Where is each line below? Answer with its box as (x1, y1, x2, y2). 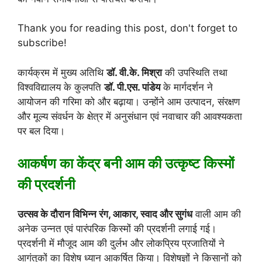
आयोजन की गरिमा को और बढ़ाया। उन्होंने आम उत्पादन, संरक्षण (18, 95, 240, 108)
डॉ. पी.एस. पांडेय (104, 81, 160, 93)
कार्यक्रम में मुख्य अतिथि (18, 66, 106, 78)
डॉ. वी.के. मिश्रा (106, 66, 162, 78)
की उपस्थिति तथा (162, 66, 227, 78)
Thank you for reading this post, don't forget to (18, 22, 237, 35)
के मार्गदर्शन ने (160, 81, 213, 93)
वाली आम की (192, 208, 241, 220)
